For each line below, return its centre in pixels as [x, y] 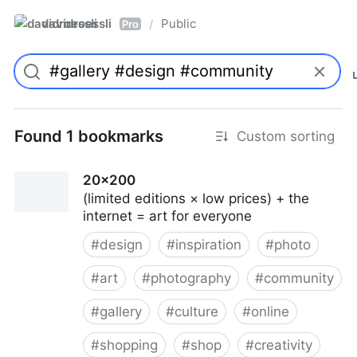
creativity [283, 345]
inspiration [208, 245]
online [270, 312]
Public [178, 24]
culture [196, 312]
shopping [129, 345]
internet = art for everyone [167, 216]
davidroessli [76, 24]
